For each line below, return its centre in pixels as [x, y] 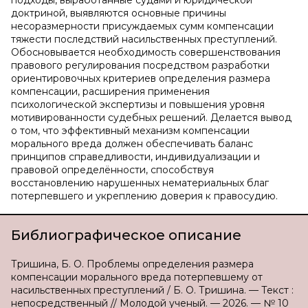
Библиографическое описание [126, 235]
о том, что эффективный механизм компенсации [130, 131]
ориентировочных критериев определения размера [141, 78]
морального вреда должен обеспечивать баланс [132, 144]
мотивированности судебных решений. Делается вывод [151, 118]
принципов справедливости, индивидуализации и [135, 157]
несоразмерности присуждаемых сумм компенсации [142, 26]
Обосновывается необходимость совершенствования [146, 52]
